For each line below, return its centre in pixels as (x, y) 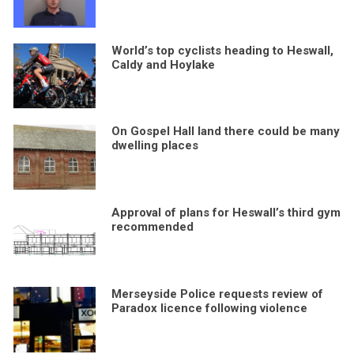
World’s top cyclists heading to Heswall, (222, 50)
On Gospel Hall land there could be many (225, 132)
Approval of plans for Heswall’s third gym (226, 213)
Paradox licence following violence (209, 309)
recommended (152, 227)
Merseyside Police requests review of (217, 294)
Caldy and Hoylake (163, 64)
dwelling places (154, 146)
